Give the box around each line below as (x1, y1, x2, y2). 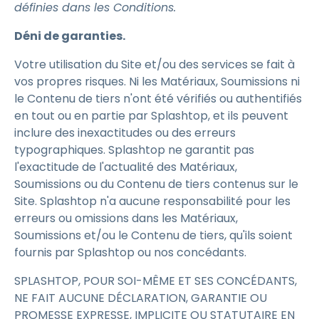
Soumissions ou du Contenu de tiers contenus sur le (14, 176, 298, 192)
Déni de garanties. (14, 28, 125, 44)
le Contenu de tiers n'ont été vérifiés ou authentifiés (14, 90, 302, 107)
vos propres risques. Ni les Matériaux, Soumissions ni (14, 73, 300, 90)
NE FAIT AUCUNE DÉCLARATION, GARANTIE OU (14, 290, 267, 306)
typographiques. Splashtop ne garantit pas (14, 142, 254, 158)
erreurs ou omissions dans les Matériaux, (14, 210, 238, 226)
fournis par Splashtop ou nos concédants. (14, 244, 249, 261)
